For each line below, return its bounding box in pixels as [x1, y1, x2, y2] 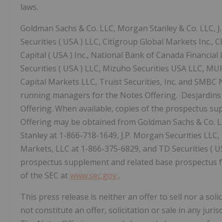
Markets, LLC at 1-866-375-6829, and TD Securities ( [20, 143, 215, 154]
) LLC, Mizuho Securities [80, 62, 171, 74]
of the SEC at [20, 169, 70, 181]
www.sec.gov [70, 169, 118, 181]
